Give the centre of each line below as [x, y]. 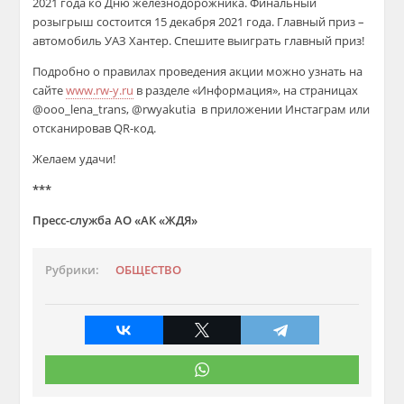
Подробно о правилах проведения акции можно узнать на [198, 71]
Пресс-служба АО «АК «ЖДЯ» [115, 220]
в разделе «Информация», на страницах [246, 90]
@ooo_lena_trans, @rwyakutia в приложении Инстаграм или [202, 109]
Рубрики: [73, 270]
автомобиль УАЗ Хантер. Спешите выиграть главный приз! [199, 41]
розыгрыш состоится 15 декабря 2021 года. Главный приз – [199, 22]
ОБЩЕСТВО [149, 270]
